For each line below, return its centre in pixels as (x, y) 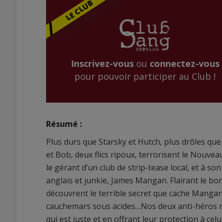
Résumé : (64, 124)
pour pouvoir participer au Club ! (145, 77)
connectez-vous (184, 64)
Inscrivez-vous (102, 64)
